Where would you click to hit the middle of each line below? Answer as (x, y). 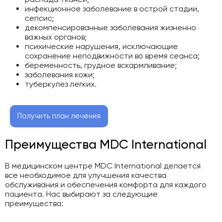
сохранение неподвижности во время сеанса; (112, 55)
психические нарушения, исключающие (101, 46)
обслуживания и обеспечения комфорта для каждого (106, 184)
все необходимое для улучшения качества (86, 175)
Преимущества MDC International (106, 144)
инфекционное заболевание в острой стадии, (112, 8)
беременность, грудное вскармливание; (101, 65)
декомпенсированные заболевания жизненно (111, 27)
